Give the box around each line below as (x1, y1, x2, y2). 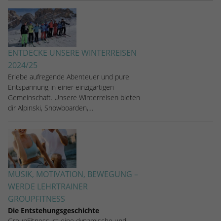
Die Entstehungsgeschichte (8, 205, 99, 215)
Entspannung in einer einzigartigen (8, 82, 114, 92)
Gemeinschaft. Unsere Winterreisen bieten (8, 93, 140, 103)
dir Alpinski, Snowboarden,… (8, 103, 93, 113)
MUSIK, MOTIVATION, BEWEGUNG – (8, 168, 138, 180)
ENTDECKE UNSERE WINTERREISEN (8, 47, 137, 59)
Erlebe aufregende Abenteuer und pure (8, 72, 129, 82)
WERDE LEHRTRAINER (8, 181, 88, 192)
